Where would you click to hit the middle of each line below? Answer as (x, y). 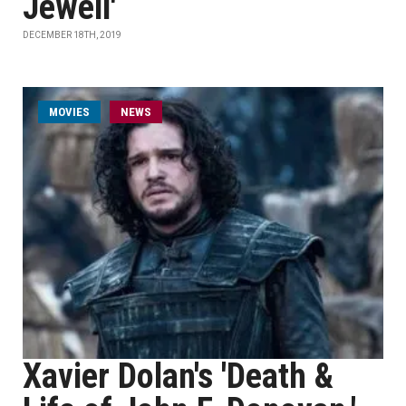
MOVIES (69, 112)
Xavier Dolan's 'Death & (178, 376)
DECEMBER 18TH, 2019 (72, 35)
